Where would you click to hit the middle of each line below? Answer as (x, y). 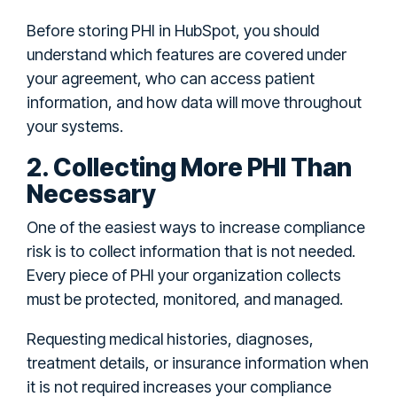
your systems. (75, 126)
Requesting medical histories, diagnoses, (170, 339)
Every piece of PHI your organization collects (184, 275)
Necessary (91, 194)
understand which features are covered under (187, 54)
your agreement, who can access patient (171, 78)
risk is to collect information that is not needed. (191, 251)
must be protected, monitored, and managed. (185, 299)
